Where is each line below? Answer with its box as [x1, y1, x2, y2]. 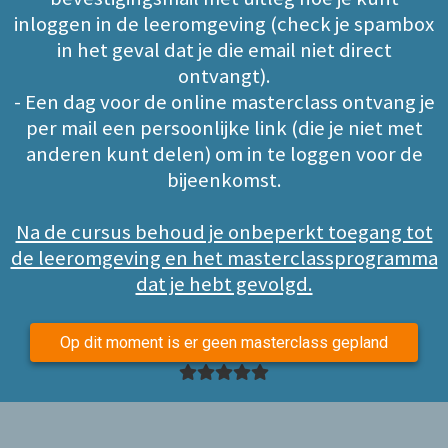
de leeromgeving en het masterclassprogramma [10, 245, 438, 271]
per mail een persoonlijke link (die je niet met [25, 115, 423, 141]
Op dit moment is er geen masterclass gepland [60, 333, 388, 352]
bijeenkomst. [166, 167, 282, 193]
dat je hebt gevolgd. [135, 271, 313, 297]
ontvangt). [177, 63, 271, 89]
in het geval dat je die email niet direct [56, 37, 392, 63]
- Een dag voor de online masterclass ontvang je [13, 89, 435, 115]
